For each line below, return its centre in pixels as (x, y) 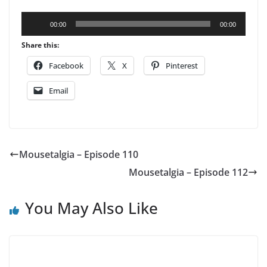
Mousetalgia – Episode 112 (188, 173)
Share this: (40, 45)
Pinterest (182, 66)
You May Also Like (91, 208)
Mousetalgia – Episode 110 (79, 155)
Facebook (66, 66)
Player (35, 37)
